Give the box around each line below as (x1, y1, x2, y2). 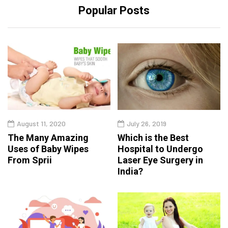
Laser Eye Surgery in (118, 154, 203, 165)
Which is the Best (118, 132, 189, 143)
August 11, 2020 (17, 119, 66, 128)
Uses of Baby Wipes (8, 143, 89, 154)
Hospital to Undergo (118, 143, 203, 154)
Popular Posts (78, 4, 150, 17)
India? (118, 165, 143, 177)
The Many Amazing (8, 132, 89, 143)
